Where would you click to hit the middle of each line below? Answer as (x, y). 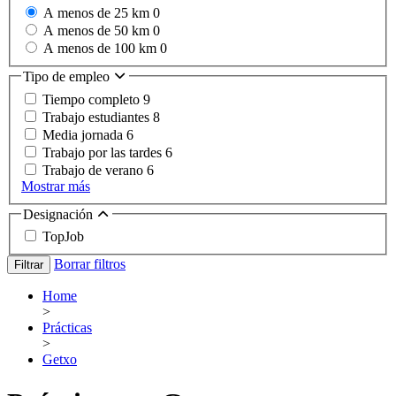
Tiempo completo (93, 99)
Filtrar (29, 265)
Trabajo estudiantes (98, 117)
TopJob (63, 237)
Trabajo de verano (95, 170)
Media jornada (84, 134)
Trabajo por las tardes (104, 152)
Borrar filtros (90, 264)
